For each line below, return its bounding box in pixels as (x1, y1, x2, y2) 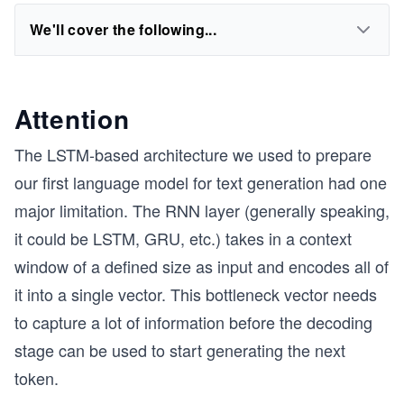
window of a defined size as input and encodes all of (14, 254, 389, 278)
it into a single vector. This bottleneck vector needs (14, 282, 377, 306)
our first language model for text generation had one (14, 170, 387, 194)
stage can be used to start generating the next (14, 338, 345, 362)
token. (14, 366, 59, 390)
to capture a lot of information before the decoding (14, 310, 372, 334)
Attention (14, 100, 130, 137)
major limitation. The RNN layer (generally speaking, (14, 198, 390, 222)
